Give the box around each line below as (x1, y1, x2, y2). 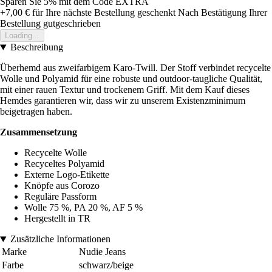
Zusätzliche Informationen (10, 234, 110, 245)
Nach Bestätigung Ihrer (178, 7, 267, 18)
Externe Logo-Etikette (24, 169, 109, 180)
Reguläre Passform (24, 191, 97, 202)
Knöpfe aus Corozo (24, 180, 100, 191)
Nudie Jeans (79, 246, 126, 257)
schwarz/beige (79, 260, 134, 271)
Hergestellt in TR (24, 213, 90, 224)
